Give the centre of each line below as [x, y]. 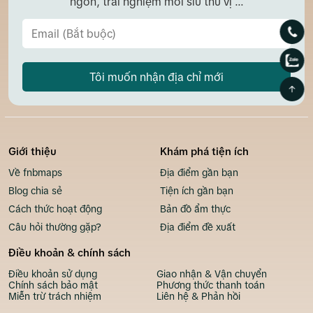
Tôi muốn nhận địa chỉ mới [156, 77]
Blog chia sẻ [35, 191]
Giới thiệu [32, 152]
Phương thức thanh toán [211, 285]
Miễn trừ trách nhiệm [55, 297]
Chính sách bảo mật [53, 285]
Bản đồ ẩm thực [195, 209]
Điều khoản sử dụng [53, 274]
